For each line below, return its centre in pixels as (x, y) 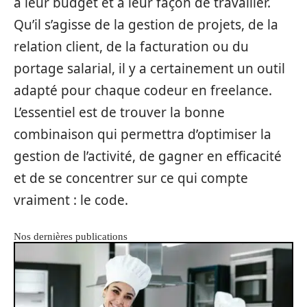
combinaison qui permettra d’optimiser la (143, 134)
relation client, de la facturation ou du (131, 46)
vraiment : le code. (71, 200)
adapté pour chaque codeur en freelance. (143, 90)
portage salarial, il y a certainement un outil (149, 68)
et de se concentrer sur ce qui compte (131, 178)
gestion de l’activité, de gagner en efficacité (148, 156)
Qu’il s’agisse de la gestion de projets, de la (146, 24)
